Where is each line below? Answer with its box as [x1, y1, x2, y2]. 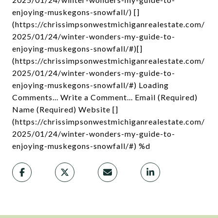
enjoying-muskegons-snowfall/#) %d [12, 141, 150, 150]
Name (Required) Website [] [12, 105, 118, 114]
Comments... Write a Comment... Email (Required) [12, 92, 198, 102]
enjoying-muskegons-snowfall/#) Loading [12, 80, 169, 90]
